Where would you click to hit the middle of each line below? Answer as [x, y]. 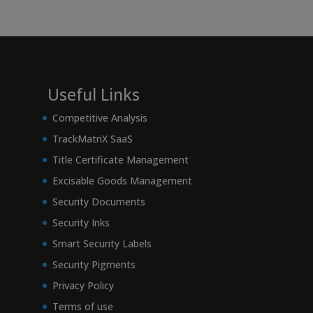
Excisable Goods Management [122, 181]
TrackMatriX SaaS [93, 139]
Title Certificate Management [121, 160]
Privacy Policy [83, 286]
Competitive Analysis [100, 118]
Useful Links [94, 95]
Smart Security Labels [102, 244]
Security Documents [99, 202]
